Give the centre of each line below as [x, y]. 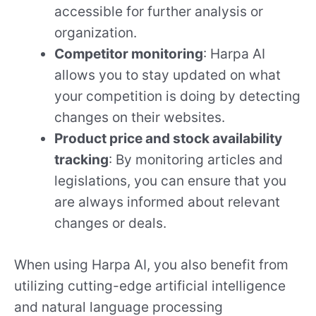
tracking [82, 160]
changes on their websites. [140, 117]
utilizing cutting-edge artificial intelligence [150, 285]
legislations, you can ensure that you [171, 181]
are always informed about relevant [168, 202]
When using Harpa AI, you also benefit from [151, 264]
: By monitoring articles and [196, 160]
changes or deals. [111, 223]
